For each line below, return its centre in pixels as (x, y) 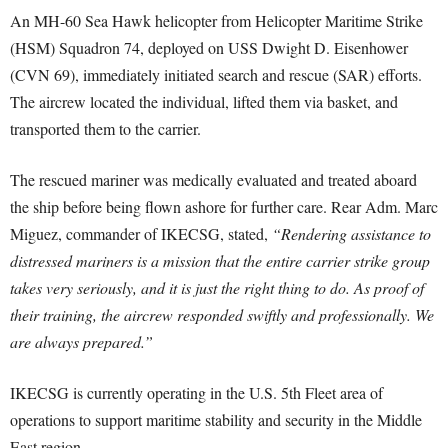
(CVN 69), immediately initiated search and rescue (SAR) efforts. (216, 74)
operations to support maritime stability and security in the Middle (216, 419)
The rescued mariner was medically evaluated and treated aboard (213, 179)
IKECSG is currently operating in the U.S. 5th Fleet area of (196, 392)
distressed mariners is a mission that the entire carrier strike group (220, 260)
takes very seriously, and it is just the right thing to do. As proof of (217, 287)
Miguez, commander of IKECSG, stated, (141, 233)
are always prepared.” (81, 341)
